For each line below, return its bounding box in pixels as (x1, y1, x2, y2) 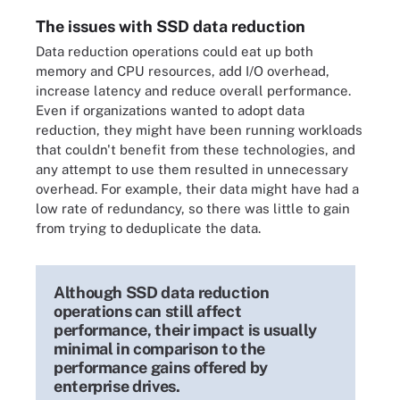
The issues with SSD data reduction (36, 16, 305, 36)
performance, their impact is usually (54, 320, 318, 339)
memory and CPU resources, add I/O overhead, (36, 62, 329, 79)
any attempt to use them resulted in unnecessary (36, 161, 348, 177)
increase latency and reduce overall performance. (36, 82, 351, 98)
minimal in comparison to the (54, 338, 265, 358)
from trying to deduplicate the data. (36, 220, 261, 236)
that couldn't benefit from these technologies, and (36, 141, 355, 157)
